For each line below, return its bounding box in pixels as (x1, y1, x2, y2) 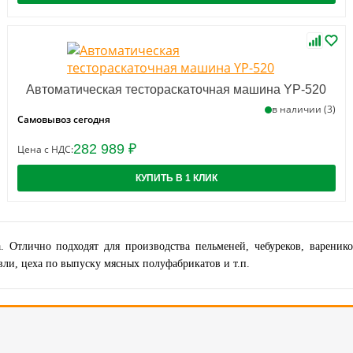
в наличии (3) (271, 102, 336, 116)
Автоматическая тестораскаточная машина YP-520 (26, 83, 327, 96)
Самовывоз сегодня (17, 113, 111, 126)
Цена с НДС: (17, 143, 74, 156)
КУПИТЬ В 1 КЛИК (135, 173, 217, 184)
